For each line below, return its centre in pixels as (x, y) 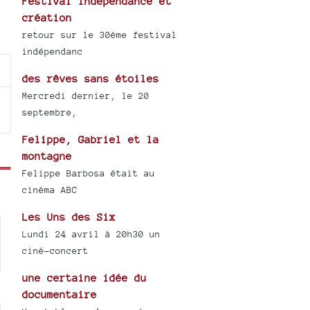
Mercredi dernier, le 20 (86, 96)
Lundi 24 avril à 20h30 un (92, 235)
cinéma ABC (50, 190)
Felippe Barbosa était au (89, 174)
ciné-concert (56, 251)
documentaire (60, 295)
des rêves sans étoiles (91, 79)
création (47, 18)
